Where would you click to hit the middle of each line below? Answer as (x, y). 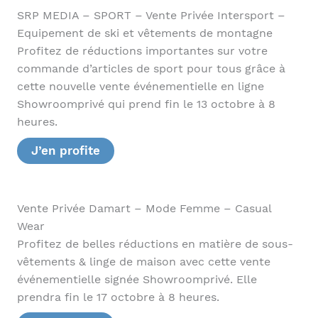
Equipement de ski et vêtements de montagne (144, 33)
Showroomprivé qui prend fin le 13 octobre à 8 (146, 104)
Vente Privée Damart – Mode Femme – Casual (144, 208)
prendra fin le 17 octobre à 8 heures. (118, 297)
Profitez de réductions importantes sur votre (142, 51)
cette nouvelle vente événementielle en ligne (140, 86)
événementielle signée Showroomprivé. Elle (137, 279)
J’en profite (65, 150)
